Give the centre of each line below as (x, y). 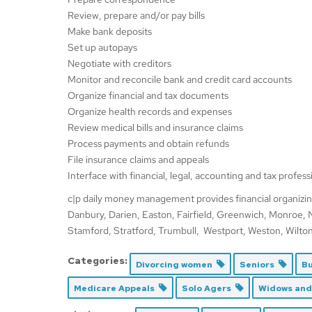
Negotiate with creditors (119, 63)
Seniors (259, 265)
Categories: (97, 260)
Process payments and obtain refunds (148, 143)
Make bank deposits (110, 31)
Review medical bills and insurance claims (155, 127)
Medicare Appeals (116, 288)
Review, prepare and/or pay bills (136, 15)
